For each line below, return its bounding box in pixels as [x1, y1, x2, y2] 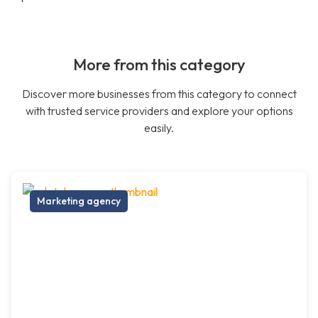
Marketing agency [37, 194, 121, 208]
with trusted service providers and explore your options [25, 104, 293, 119]
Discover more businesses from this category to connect [21, 87, 297, 102]
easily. [144, 121, 174, 136]
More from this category [72, 55, 246, 75]
